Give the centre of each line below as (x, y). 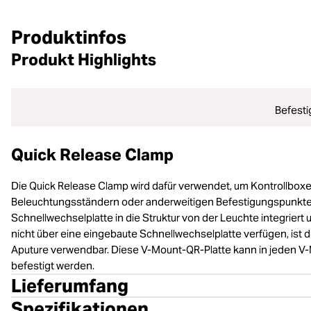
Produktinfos (69, 37)
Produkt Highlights (84, 60)
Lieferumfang (70, 286)
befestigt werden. (53, 266)
